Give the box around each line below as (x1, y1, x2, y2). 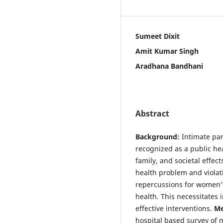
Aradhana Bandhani (135, 61, 203, 71)
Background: (135, 132, 182, 142)
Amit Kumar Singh (135, 46, 199, 56)
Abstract (135, 108, 169, 119)
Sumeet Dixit (135, 31, 180, 41)
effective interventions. (135, 204, 214, 214)
